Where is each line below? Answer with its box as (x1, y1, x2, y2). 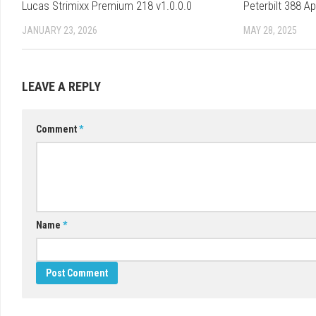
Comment (36, 123, 79, 135)
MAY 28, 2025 (243, 25, 297, 37)
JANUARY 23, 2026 (22, 25, 97, 37)
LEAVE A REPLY (22, 79, 101, 95)
